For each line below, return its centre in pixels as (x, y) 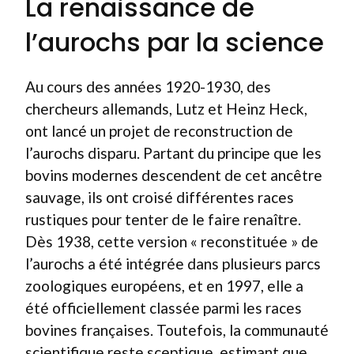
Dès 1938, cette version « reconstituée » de (172, 241)
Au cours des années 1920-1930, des (148, 86)
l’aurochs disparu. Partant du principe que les (173, 153)
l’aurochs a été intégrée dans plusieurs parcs (173, 263)
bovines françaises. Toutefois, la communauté (177, 330)
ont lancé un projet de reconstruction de (159, 130)
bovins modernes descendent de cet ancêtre (174, 175)
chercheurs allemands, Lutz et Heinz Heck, (166, 108)
